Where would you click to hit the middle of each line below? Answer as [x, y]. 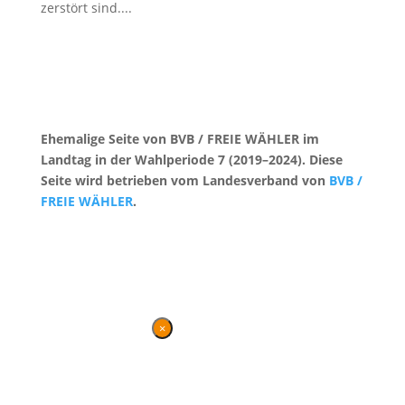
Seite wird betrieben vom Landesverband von [184, 180]
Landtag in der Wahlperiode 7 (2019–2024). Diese [191, 160]
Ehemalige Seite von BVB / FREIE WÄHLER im [179, 139]
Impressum [135, 235]
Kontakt [63, 235]
